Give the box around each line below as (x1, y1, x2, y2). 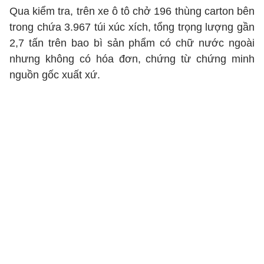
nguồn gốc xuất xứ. (9, 69, 100, 81)
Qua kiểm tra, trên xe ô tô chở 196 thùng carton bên (9, 5, 255, 17)
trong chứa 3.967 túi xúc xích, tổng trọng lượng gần (9, 21, 255, 33)
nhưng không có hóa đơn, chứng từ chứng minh (9, 53, 255, 65)
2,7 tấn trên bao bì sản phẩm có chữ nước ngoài (9, 37, 255, 49)
